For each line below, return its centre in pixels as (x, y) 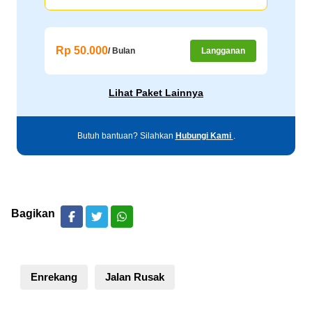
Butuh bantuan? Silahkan (126, 136)
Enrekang (54, 277)
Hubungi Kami (204, 136)
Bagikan (33, 214)
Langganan (223, 51)
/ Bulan (122, 51)
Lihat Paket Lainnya (156, 93)
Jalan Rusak (135, 277)
